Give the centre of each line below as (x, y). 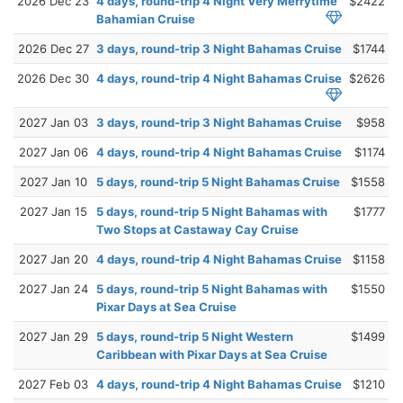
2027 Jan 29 (53, 336)
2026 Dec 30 (53, 78)
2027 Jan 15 (53, 211)
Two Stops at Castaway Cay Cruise (197, 229)
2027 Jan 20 (53, 259)
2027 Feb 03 (53, 384)
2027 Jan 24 (53, 288)
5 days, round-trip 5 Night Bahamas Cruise (218, 181)
